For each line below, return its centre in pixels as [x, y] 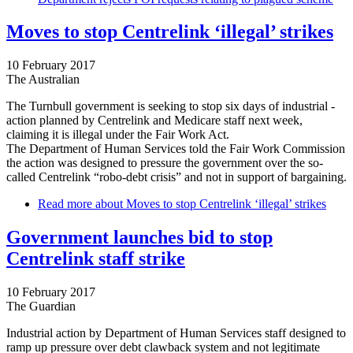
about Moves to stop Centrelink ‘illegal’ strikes [209, 204]
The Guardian [41, 307]
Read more [65, 204]
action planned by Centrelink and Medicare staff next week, [154, 121]
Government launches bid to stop [139, 238]
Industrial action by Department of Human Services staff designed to [176, 333]
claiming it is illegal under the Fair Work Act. [118, 135]
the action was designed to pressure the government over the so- [165, 163]
